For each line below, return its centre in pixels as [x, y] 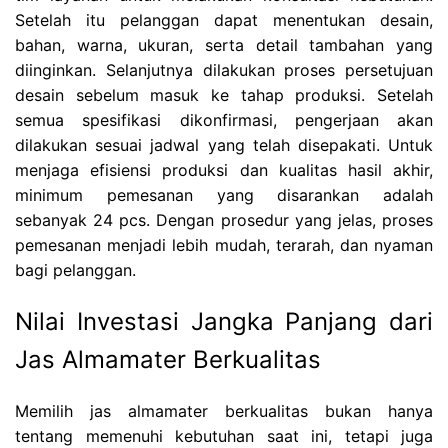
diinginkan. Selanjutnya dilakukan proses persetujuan [224, 70]
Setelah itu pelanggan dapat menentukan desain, [224, 20]
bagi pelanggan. [75, 270]
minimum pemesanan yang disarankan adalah [224, 195]
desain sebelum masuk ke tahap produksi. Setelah [224, 95]
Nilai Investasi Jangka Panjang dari [224, 322]
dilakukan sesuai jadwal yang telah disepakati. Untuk [224, 145]
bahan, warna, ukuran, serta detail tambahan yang [224, 45]
